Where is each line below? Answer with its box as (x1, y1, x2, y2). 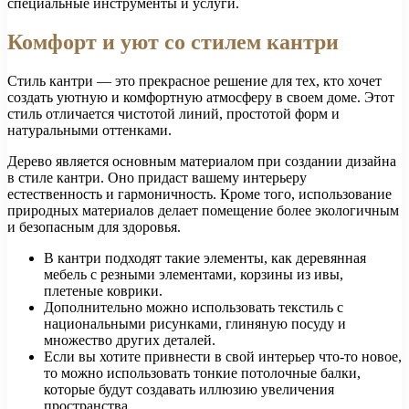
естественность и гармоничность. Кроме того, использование (7, 185, 392, 202)
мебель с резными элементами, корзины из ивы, (44, 266, 343, 282)
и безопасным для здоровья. (7, 218, 181, 235)
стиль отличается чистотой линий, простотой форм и (7, 105, 340, 121)
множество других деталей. (44, 331, 215, 348)
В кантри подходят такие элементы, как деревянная (44, 249, 366, 266)
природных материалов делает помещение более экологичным (7, 202, 399, 218)
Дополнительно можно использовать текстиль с (44, 299, 343, 315)
